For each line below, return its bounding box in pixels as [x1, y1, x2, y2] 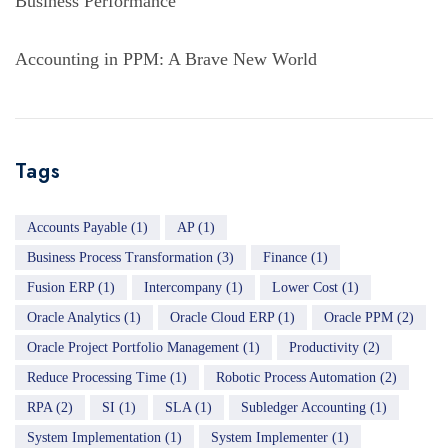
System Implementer [211, 430, 328, 446]
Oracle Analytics [27, 310, 120, 326]
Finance [263, 250, 307, 266]
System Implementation [27, 430, 161, 446]
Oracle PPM [324, 310, 393, 326]
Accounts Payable [27, 220, 127, 236]
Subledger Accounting [241, 400, 366, 416]
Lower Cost [272, 280, 338, 296]
